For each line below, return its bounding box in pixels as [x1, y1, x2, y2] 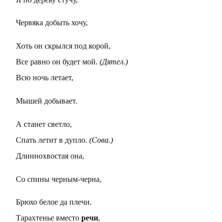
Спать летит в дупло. [16, 135, 89, 144]
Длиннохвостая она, [16, 151, 84, 160]
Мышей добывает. [16, 96, 77, 105]
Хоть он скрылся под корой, [16, 42, 111, 51]
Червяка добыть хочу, [16, 18, 88, 27]
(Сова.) [89, 135, 113, 144]
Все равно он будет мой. [16, 57, 100, 66]
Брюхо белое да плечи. [16, 198, 92, 207]
